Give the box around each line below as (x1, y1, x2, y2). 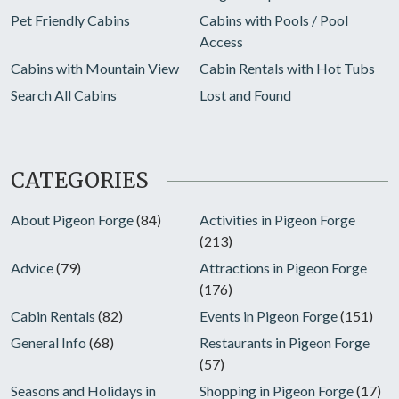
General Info (11, 334, 86, 351)
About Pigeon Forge (11, 211, 134, 228)
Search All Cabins (11, 86, 117, 103)
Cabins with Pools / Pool (199, 12, 348, 28)
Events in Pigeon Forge (199, 307, 338, 324)
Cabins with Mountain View (11, 60, 179, 77)
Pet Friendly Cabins (11, 12, 130, 28)
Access (199, 33, 243, 50)
